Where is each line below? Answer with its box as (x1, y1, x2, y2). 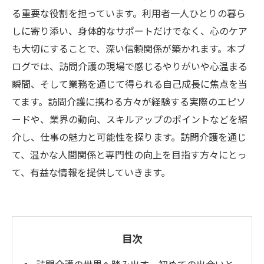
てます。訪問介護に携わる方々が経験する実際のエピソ (12, 94, 246, 108)
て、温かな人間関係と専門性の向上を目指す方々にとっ (12, 147, 247, 161)
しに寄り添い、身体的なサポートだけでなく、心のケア (12, 24, 247, 38)
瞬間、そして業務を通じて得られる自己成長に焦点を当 (12, 77, 247, 91)
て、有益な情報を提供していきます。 (12, 165, 170, 179)
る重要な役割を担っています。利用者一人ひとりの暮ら (12, 6, 246, 20)
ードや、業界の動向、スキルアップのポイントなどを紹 (12, 112, 247, 126)
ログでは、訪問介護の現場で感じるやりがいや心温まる (12, 59, 247, 73)
